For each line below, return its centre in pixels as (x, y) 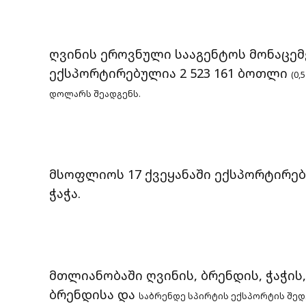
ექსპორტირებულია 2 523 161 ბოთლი (170, 73)
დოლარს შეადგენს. (96, 94)
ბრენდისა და (94, 294)
